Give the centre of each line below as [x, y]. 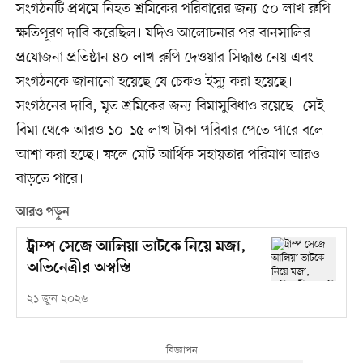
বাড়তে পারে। [49, 179]
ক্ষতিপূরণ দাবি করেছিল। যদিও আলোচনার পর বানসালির [163, 33]
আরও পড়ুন [43, 212]
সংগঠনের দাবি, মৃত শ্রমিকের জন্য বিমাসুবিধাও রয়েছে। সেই [170, 106]
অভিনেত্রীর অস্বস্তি [79, 269]
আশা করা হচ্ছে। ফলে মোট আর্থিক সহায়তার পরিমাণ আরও [168, 154]
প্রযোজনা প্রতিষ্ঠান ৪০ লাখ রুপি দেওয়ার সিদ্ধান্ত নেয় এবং [164, 57]
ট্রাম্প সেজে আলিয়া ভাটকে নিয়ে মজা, [136, 248]
